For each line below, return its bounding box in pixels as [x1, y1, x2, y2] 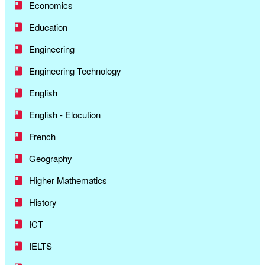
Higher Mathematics [29, 174, 107, 187]
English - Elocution [29, 108, 101, 121]
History [29, 196, 57, 209]
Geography [29, 152, 72, 165]
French [29, 130, 56, 143]
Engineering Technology [29, 64, 121, 77]
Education [29, 21, 67, 34]
